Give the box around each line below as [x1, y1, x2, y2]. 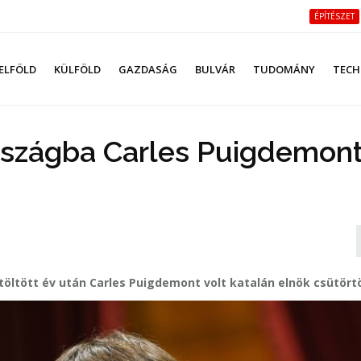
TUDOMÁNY [253, 62, 315, 77]
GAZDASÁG [118, 62, 177, 77]
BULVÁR [195, 62, 235, 77]
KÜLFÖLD [54, 62, 101, 77]
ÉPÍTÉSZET [314, 10, 355, 22]
